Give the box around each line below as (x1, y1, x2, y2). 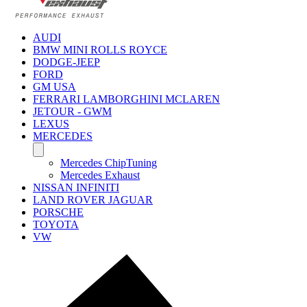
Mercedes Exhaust (60, 169, 140, 182)
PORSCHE (33, 206, 84, 219)
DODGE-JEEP (33, 56, 100, 69)
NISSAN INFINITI (33, 182, 119, 194)
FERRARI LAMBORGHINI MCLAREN (33, 93, 220, 106)
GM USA (33, 81, 76, 93)
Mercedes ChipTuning (60, 157, 157, 169)
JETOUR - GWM (33, 106, 112, 118)
